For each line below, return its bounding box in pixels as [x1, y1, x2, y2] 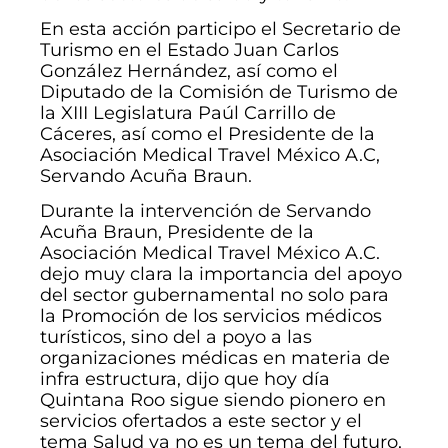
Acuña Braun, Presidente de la [40, 220, 314, 243]
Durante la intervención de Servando [40, 199, 371, 222]
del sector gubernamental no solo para [40, 283, 389, 306]
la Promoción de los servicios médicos [40, 304, 382, 327]
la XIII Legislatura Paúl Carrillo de [40, 101, 336, 124]
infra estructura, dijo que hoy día [40, 367, 330, 390]
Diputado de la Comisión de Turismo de [40, 80, 398, 103]
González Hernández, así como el [40, 59, 338, 82]
